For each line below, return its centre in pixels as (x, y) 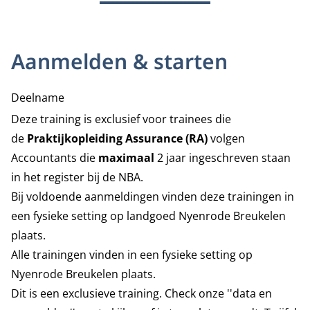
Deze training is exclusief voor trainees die (121, 119)
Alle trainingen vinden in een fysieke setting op (132, 255)
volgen (228, 138)
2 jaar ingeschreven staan (224, 158)
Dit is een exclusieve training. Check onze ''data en (142, 293)
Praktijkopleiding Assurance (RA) (119, 138)
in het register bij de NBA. (77, 177)
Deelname (38, 98)
